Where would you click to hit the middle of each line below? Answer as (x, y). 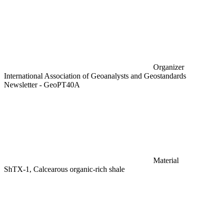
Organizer (169, 67)
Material (166, 160)
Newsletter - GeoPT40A (42, 84)
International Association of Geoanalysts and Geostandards (95, 76)
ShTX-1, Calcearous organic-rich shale (64, 169)
